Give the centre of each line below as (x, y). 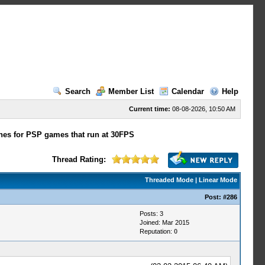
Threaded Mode (169, 180)
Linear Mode (218, 180)
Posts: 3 (151, 214)
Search (77, 91)
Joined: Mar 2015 (164, 222)
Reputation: (156, 231)
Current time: (149, 109)
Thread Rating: (79, 159)
